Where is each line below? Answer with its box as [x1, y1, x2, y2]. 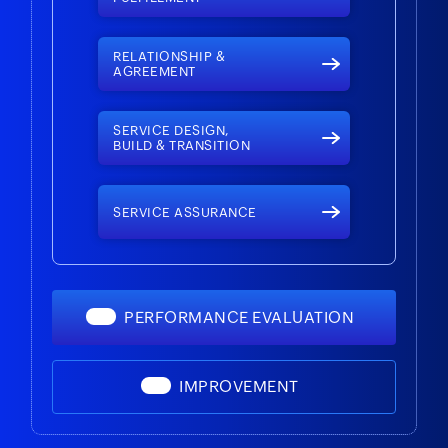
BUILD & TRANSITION [113, 137, 251, 153]
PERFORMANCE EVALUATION [124, 307, 354, 327]
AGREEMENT [113, 63, 196, 79]
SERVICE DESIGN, [113, 122, 230, 138]
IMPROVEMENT [179, 376, 299, 396]
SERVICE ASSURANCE [113, 204, 257, 220]
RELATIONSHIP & [113, 48, 226, 64]
